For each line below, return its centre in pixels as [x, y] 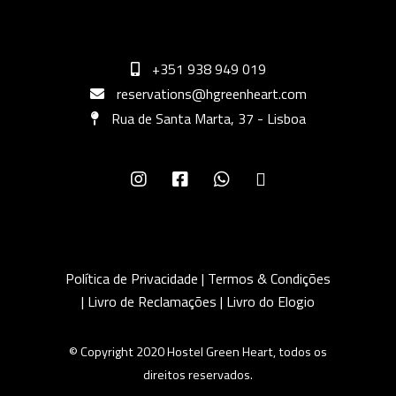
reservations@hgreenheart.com [211, 94]
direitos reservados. [198, 375]
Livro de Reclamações [154, 302]
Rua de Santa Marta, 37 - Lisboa [208, 119]
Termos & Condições [269, 279]
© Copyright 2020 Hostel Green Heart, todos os [198, 352]
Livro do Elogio [270, 302]
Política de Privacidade [132, 279]
